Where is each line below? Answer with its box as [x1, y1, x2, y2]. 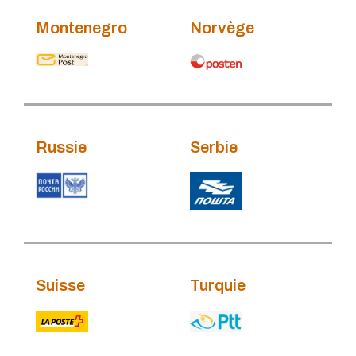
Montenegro [36, 18, 127, 37]
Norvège [190, 18, 254, 37]
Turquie [190, 277, 246, 295]
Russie [36, 137, 87, 156]
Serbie [190, 137, 238, 156]
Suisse [36, 277, 85, 295]
